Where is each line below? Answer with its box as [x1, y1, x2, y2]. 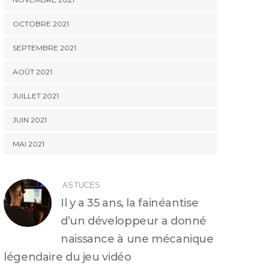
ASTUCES [62, 181, 101, 190]
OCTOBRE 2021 [13, 19, 69, 28]
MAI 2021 [13, 139, 44, 148]
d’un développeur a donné [61, 214, 207, 228]
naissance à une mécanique [61, 232, 214, 246]
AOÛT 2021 [13, 67, 52, 76]
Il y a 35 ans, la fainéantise [61, 196, 199, 210]
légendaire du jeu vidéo [4, 250, 131, 264]
